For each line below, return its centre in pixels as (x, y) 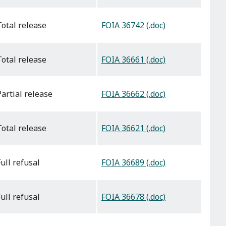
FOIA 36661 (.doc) (133, 60)
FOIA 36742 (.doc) (133, 25)
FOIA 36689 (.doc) (133, 163)
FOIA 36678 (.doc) (133, 197)
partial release (27, 94)
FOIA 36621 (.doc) (133, 128)
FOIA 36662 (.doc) (133, 94)
